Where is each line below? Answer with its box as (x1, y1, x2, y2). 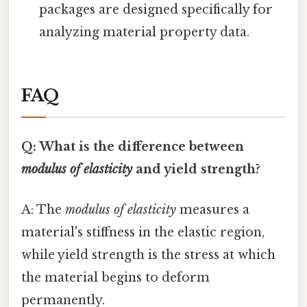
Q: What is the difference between (21, 138, 244, 154)
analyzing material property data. (39, 24, 250, 40)
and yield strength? (132, 161, 260, 177)
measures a (176, 202, 249, 218)
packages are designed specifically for (39, 1, 273, 17)
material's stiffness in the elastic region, (21, 225, 265, 241)
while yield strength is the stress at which (21, 247, 275, 263)
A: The (21, 202, 65, 218)
